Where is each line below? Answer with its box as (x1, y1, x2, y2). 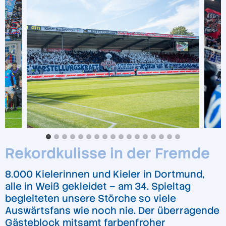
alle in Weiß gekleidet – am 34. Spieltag (5, 180, 191, 193)
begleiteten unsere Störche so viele (5, 192, 176, 205)
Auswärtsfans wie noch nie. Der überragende (5, 204, 219, 217)
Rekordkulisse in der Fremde (5, 144, 210, 163)
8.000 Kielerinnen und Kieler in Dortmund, (5, 168, 204, 181)
